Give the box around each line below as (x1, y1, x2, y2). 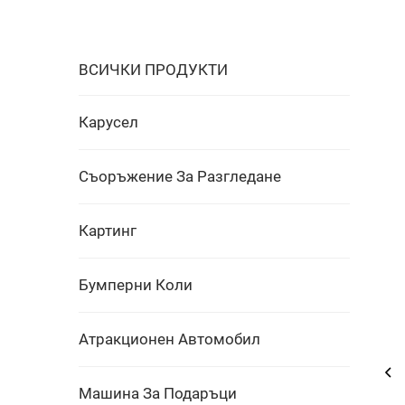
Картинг (79, 221, 137, 240)
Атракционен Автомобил (79, 330, 260, 348)
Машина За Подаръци (79, 384, 237, 402)
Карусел (79, 113, 138, 131)
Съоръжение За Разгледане (79, 167, 281, 185)
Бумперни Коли (79, 276, 193, 294)
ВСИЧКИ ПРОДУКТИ (79, 61, 228, 79)
